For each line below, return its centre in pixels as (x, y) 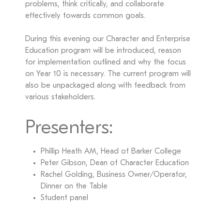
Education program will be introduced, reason (103, 51)
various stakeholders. (60, 97)
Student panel (64, 198)
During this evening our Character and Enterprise (108, 39)
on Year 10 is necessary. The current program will (108, 74)
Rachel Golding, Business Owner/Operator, (114, 175)
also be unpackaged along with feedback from (105, 86)
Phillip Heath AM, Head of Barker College (111, 152)
